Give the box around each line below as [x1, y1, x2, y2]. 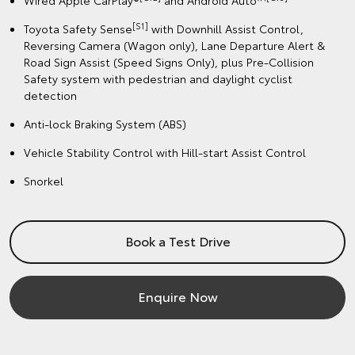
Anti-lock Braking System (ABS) [24, 116, 186, 132]
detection [24, 87, 77, 104]
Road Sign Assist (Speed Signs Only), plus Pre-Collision [24, 54, 314, 71]
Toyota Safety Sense [24, 21, 132, 37]
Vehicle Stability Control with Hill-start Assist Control [24, 144, 306, 161]
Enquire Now [137, 287, 218, 306]
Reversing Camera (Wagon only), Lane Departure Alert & [24, 37, 325, 54]
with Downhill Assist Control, [148, 21, 303, 37]
